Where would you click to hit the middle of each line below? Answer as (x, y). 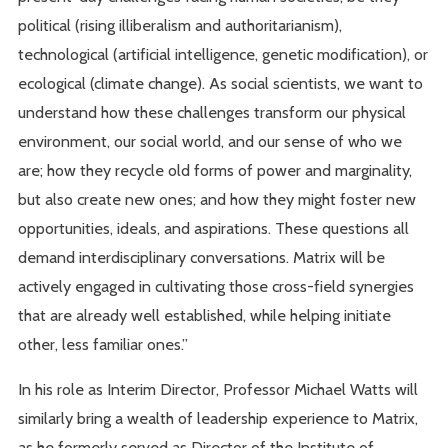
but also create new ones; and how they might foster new (217, 198)
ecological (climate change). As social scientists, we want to (221, 82)
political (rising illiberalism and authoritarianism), (180, 24)
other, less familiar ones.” (103, 343)
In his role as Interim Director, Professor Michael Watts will (218, 388)
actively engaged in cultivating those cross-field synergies (216, 285)
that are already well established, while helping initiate (205, 314)
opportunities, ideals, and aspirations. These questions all (214, 227)
